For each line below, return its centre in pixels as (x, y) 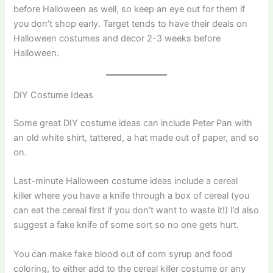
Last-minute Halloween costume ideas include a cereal (126, 181)
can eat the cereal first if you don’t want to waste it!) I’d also (136, 211)
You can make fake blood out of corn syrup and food (123, 254)
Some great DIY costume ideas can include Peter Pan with (133, 123)
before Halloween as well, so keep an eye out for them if (129, 9)
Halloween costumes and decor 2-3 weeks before (117, 38)
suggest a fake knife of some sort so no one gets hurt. (128, 225)
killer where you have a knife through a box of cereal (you (132, 196)
